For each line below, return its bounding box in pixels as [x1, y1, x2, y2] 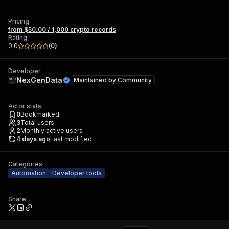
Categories [8, 160, 42, 168]
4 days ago [16, 135, 50, 143]
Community [118, 76, 152, 84]
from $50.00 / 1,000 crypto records [8, 26, 116, 33]
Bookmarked [20, 110, 59, 118]
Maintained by [74, 76, 118, 84]
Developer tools [52, 169, 102, 177]
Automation [11, 169, 46, 177]
